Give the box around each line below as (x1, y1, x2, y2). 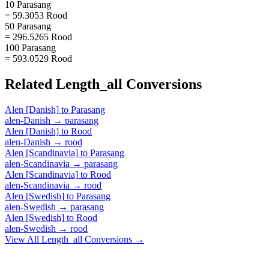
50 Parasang (5, 20, 51, 31)
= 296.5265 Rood (5, 31, 72, 42)
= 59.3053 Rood (5, 10, 67, 20)
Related (5, 76, 56, 92)
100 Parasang (5, 42, 56, 53)
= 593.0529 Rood (5, 53, 72, 64)
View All (5, 234, 41, 244)
